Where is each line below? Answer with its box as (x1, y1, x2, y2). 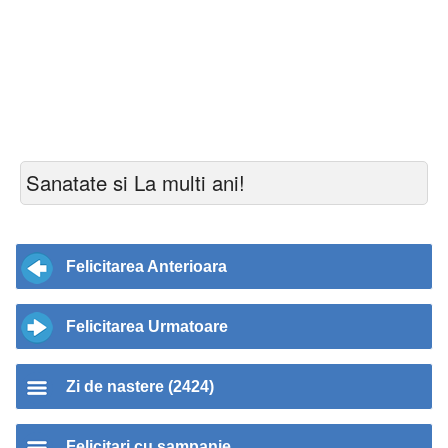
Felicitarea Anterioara (66, 258, 227, 275)
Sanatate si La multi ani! (26, 168, 245, 197)
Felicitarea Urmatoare (66, 318, 228, 335)
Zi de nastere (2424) (66, 378, 214, 395)
